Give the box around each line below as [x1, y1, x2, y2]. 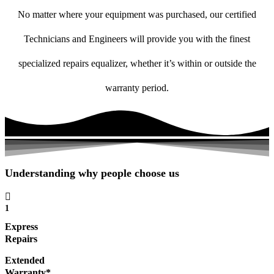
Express [5, 221, 38, 232]
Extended [5, 255, 45, 266]
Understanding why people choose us [5, 167, 179, 180]
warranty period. [105, 83, 169, 94]
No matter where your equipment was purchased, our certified [18, 9, 256, 20]
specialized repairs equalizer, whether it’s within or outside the [18, 58, 256, 69]
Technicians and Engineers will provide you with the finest [24, 34, 250, 45]
